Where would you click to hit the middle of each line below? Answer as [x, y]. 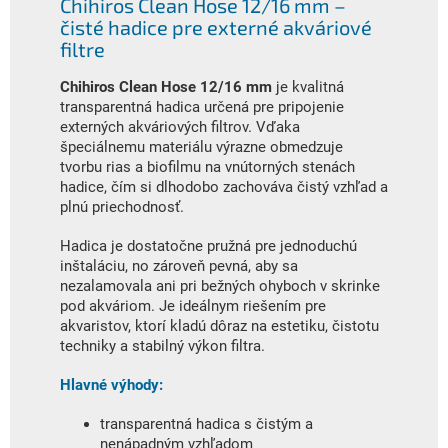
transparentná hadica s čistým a [206, 423]
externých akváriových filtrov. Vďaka [180, 126]
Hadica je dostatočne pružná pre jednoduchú [208, 245]
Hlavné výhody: [111, 384]
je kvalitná [308, 86]
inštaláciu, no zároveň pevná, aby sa [179, 265]
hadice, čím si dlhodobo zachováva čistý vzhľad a [224, 186]
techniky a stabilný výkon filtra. [162, 345]
